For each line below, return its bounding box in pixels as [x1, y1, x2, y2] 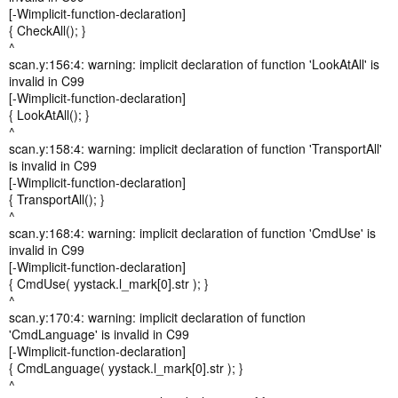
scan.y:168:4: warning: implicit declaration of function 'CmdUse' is [9, 224, 376, 242]
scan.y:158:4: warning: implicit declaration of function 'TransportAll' [9, 139, 382, 157]
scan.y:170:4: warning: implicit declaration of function [9, 308, 306, 326]
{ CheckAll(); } [9, 21, 86, 39]
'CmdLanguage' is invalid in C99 [9, 325, 189, 343]
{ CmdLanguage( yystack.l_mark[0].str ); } [9, 359, 243, 377]
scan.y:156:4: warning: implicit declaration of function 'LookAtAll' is [9, 55, 379, 73]
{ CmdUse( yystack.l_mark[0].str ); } [9, 275, 209, 292]
